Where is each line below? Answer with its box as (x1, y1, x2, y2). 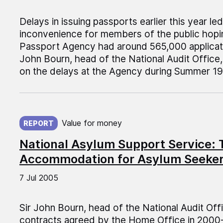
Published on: (19, 109, 79, 120)
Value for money (61, 118, 122, 128)
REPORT (23, 119, 54, 128)
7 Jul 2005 (19, 173, 58, 183)
